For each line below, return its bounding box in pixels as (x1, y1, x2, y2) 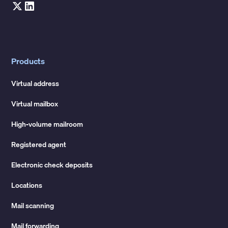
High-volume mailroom (11, 118, 83, 130)
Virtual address (11, 77, 60, 89)
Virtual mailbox (11, 98, 59, 109)
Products (11, 54, 45, 68)
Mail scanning (11, 199, 54, 211)
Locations (11, 179, 43, 191)
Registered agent (11, 138, 67, 150)
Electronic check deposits (11, 159, 93, 170)
